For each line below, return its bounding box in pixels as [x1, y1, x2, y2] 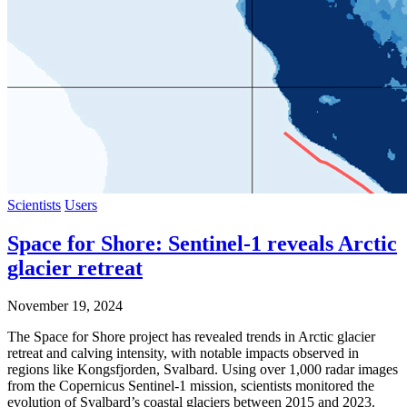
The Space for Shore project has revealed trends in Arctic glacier [7, 329, 375, 345]
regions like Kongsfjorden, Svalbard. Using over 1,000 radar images [7, 362, 398, 378]
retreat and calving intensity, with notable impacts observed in [7, 345, 359, 362]
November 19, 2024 [7, 298, 123, 314]
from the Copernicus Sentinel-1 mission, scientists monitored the [7, 378, 374, 394]
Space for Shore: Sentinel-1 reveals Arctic [7, 231, 397, 255]
